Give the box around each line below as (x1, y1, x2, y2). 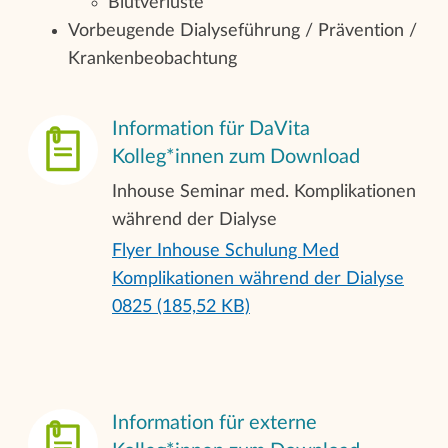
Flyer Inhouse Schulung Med (112, 242, 339, 261)
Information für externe (112, 412, 317, 433)
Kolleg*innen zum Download (112, 146, 360, 167)
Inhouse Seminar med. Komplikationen (112, 182, 416, 201)
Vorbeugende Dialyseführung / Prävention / (68, 21, 417, 40)
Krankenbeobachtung (68, 49, 237, 68)
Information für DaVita (112, 118, 310, 139)
